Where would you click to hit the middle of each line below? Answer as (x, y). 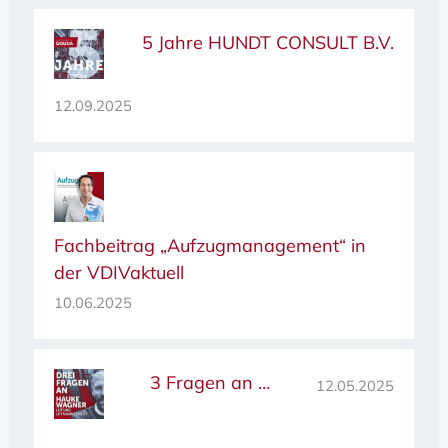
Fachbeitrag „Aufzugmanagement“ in (209, 246)
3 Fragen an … (209, 383)
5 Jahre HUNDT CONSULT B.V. (268, 43)
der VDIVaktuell (118, 273)
